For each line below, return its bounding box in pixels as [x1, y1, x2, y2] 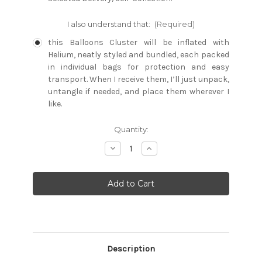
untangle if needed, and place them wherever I [47, 86, 229, 96]
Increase [144, 142, 180, 153]
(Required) [154, 19, 195, 29]
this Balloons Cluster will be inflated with [47, 37, 229, 47]
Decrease [108, 142, 147, 153]
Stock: [33, 135, 57, 145]
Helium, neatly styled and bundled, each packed [47, 49, 229, 60]
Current [33, 124, 62, 134]
